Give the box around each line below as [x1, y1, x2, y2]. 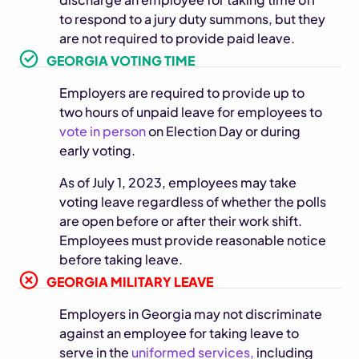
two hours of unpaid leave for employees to [59, 103, 323, 120]
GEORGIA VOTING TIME [46, 52, 196, 69]
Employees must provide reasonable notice [59, 232, 327, 248]
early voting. [59, 142, 136, 159]
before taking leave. [59, 251, 184, 268]
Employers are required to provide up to [59, 84, 305, 101]
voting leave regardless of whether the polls [59, 193, 327, 210]
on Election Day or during [148, 123, 301, 139]
